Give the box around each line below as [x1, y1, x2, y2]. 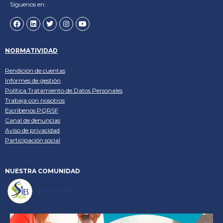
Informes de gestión [5, 76, 61, 84]
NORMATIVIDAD [5, 46, 58, 54]
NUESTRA [5, 167, 38, 175]
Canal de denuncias [5, 116, 60, 124]
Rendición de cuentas [5, 66, 65, 74]
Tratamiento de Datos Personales [28, 86, 122, 94]
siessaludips [37, 185, 83, 195]
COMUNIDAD [38, 167, 80, 175]
